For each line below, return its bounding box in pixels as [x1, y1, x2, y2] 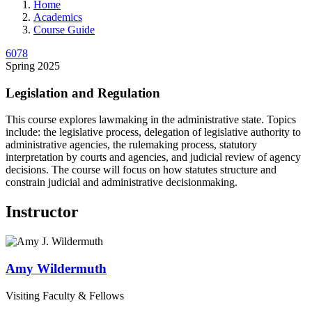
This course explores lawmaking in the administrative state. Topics [6, 114, 296, 126]
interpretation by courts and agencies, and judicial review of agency [6, 151, 301, 164]
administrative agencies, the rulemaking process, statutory [6, 139, 257, 151]
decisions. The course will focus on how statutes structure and [6, 164, 276, 176]
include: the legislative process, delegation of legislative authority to [6, 126, 301, 139]
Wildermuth [37, 260, 107, 276]
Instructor [6, 203, 79, 221]
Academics [33, 10, 82, 23]
